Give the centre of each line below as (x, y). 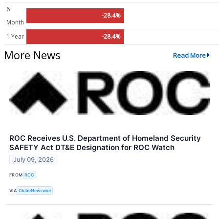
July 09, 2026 (34, 160)
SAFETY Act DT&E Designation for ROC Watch (92, 148)
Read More (189, 55)
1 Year (15, 37)
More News (32, 55)
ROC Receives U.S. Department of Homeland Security (105, 138)
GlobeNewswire (35, 191)
